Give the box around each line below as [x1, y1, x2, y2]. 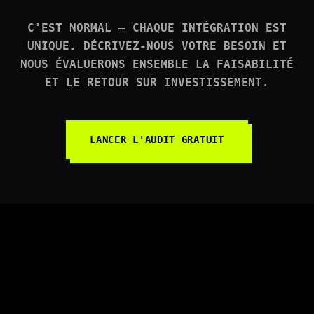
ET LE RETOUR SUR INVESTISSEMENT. [45, 76, 269, 89]
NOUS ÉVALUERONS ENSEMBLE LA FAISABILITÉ [20, 57, 294, 71]
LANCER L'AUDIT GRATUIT [90, 134, 224, 145]
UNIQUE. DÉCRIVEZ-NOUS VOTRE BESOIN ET [27, 39, 287, 53]
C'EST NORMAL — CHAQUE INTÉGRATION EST [27, 21, 287, 34]
